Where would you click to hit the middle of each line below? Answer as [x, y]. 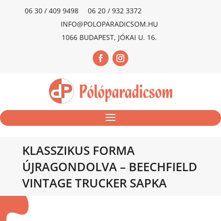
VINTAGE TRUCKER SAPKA [94, 183]
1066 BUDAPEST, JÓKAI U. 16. [109, 37]
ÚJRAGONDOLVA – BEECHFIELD [110, 166]
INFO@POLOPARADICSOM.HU [109, 24]
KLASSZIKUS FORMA [78, 150]
